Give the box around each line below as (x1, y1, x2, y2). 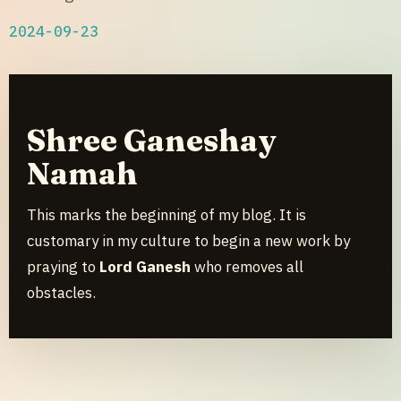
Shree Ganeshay (27, 121, 277, 160)
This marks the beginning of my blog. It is (27, 204, 306, 225)
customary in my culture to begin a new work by (27, 230, 350, 251)
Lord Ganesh (99, 256, 191, 277)
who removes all (191, 256, 303, 277)
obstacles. (27, 282, 96, 303)
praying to (27, 256, 99, 277)
